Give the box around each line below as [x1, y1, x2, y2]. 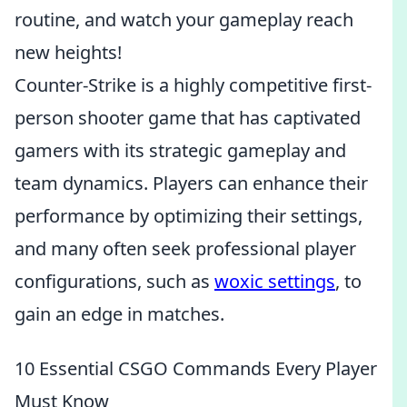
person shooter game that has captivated [15, 105, 361, 130]
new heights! [15, 40, 122, 65]
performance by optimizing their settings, [15, 203, 362, 228]
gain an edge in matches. [15, 302, 224, 326]
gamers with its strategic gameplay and [15, 138, 346, 163]
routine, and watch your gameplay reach [15, 7, 353, 32]
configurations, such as [15, 269, 214, 293]
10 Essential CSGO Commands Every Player [15, 356, 377, 381]
